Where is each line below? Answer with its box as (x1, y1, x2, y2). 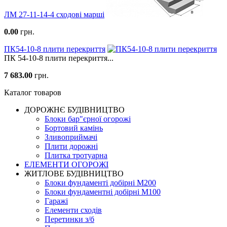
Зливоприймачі (45, 133, 97, 141)
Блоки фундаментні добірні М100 (45, 187, 161, 196)
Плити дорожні (45, 142, 98, 150)
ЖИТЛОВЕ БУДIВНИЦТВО (24, 169, 124, 178)
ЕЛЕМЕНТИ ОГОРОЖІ (24, 160, 108, 169)
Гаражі (45, 197, 68, 205)
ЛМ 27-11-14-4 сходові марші (4, 10, 104, 19)
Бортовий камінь (45, 124, 103, 132)
